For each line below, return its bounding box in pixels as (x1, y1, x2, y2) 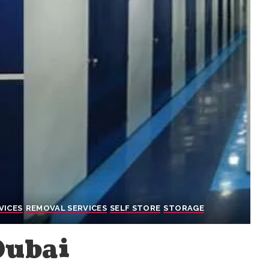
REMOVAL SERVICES (25, 203, 107, 213)
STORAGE (163, 203, 204, 213)
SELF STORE (110, 203, 161, 213)
